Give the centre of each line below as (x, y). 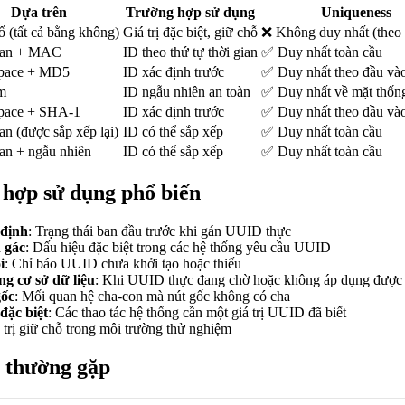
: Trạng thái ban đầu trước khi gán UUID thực (160, 231)
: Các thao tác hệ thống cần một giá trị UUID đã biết (197, 313)
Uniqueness (356, 13)
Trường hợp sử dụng (190, 13)
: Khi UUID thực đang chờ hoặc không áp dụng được (249, 280)
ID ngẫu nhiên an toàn (187, 92)
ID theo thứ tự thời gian (190, 52)
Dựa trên (38, 13)
